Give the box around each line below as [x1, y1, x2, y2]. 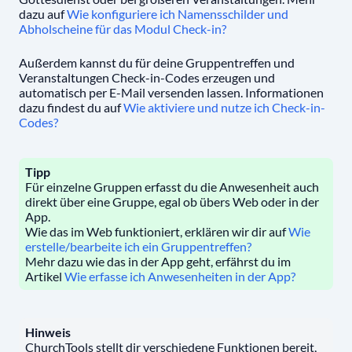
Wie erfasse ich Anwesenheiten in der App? [64, 269, 295, 284]
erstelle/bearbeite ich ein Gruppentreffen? [25, 239, 251, 255]
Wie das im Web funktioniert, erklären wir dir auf [25, 224, 288, 240]
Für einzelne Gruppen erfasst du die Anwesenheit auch [25, 179, 319, 195]
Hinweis [25, 324, 71, 340]
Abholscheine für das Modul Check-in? [19, 21, 226, 37]
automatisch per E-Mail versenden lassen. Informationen [19, 85, 324, 101]
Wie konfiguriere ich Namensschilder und [67, 6, 288, 22]
